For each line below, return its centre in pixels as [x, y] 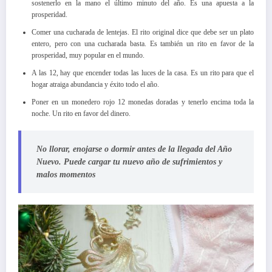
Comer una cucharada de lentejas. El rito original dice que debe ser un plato [143, 32]
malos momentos [66, 175]
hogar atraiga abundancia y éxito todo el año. [95, 85]
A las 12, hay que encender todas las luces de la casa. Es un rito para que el [143, 73]
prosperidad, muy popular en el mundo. [88, 56]
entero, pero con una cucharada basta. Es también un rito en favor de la [143, 44]
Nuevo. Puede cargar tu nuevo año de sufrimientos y [129, 162]
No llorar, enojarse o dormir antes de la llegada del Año [134, 149]
